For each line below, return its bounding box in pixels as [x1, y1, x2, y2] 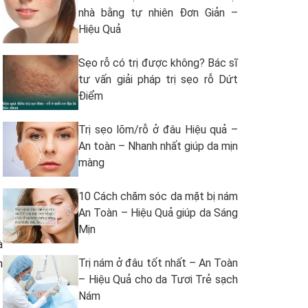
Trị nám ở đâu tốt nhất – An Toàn [78, 256, 238, 269]
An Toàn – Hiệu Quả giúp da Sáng [78, 206, 238, 219]
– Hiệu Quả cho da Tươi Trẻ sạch [78, 273, 238, 286]
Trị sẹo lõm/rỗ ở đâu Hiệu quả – [78, 123, 238, 136]
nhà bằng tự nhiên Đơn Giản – [78, 6, 238, 19]
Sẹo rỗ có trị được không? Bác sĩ [78, 56, 238, 69]
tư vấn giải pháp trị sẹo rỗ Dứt [78, 73, 238, 86]
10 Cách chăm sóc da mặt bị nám [78, 190, 238, 203]
